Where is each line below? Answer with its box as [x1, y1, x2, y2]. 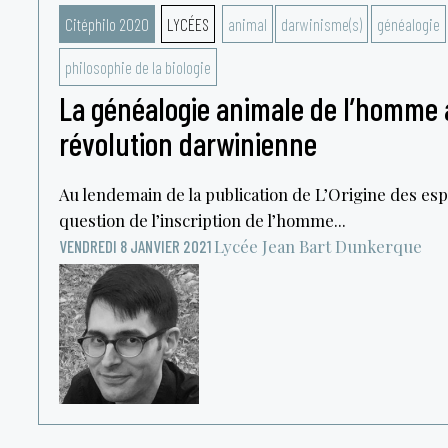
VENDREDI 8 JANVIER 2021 [58, 236, 211, 256]
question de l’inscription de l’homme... [58, 209, 346, 231]
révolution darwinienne [58, 124, 317, 162]
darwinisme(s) [281, 14, 362, 34]
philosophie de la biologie [64, 57, 211, 77]
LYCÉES [167, 14, 209, 34]
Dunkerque [334, 235, 422, 257]
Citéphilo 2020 [64, 14, 149, 34]
